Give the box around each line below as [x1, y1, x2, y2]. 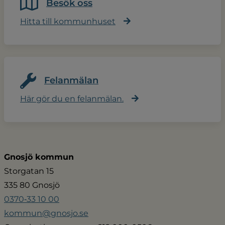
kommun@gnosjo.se [4, 208, 88, 218]
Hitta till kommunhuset [20, 16, 116, 26]
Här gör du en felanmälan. [20, 93, 124, 103]
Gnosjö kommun [4, 152, 74, 162]
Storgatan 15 [4, 166, 54, 176]
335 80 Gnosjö [4, 180, 60, 190]
